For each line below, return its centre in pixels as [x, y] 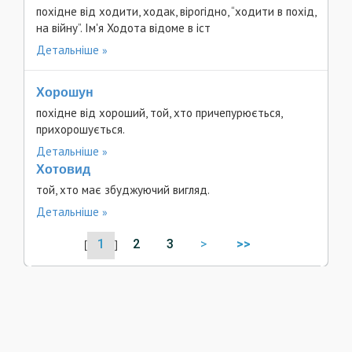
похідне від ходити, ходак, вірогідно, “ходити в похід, [176, 11]
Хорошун [65, 92]
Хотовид [63, 169]
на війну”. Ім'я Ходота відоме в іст [123, 28]
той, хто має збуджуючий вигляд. [123, 190]
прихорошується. [81, 129]
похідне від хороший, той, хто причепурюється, [159, 113]
